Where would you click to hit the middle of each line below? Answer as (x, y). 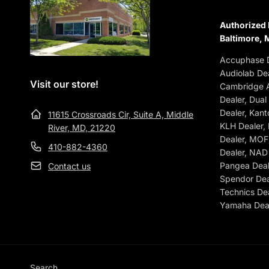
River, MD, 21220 (82, 128)
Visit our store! (64, 84)
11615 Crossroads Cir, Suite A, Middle (121, 114)
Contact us (69, 166)
